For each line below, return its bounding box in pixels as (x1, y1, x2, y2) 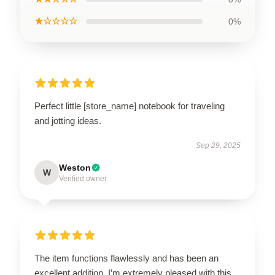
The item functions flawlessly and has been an (34, 253, 219, 263)
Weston (59, 163, 91, 172)
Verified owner (59, 174, 107, 183)
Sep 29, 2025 (196, 141, 241, 150)
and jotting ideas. (34, 115, 101, 126)
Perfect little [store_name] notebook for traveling (34, 101, 225, 111)
